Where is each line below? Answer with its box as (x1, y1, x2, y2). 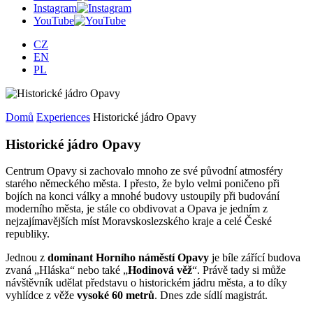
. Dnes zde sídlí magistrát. (154, 289, 268, 302)
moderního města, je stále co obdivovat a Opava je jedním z (6, 203, 268, 215)
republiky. (6, 228, 50, 240)
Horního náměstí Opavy (96, 252, 209, 264)
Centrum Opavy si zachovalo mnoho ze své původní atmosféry (6, 165, 283, 177)
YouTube (34, 15, 74, 27)
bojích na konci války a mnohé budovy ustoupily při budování (6, 190, 279, 203)
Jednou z (6, 252, 48, 264)
